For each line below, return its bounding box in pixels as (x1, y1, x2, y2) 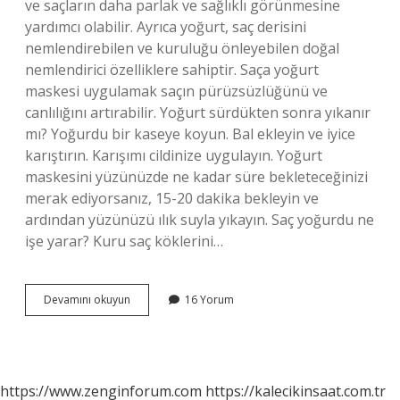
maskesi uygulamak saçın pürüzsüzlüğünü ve (25, 81, 328, 101)
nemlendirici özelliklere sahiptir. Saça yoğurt (25, 60, 319, 79)
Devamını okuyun (44, 292, 130, 307)
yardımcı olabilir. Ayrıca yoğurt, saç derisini (25, 17, 306, 37)
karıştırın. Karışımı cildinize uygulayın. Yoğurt (25, 146, 322, 165)
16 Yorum (185, 292, 234, 307)
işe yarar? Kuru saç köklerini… (25, 231, 223, 251)
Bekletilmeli (129, 355, 187, 371)
